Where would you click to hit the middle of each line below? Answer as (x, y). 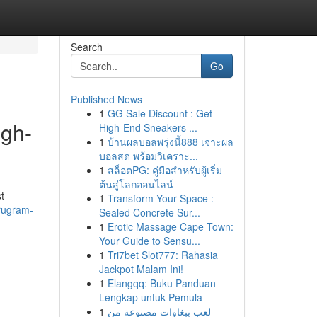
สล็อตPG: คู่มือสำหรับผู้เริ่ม (165, 170)
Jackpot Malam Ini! (141, 269)
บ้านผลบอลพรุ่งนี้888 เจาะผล (170, 142)
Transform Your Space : (160, 198)
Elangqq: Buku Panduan (161, 283)
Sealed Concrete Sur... (149, 212)
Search (86, 47)
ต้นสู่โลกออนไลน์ (136, 184)
